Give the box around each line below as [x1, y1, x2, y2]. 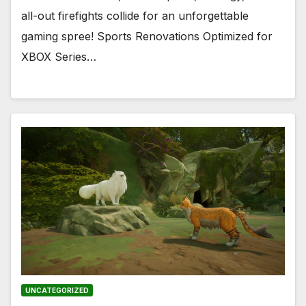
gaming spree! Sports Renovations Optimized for [21, 29, 273, 43]
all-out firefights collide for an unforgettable [21, 9, 249, 23]
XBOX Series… [21, 50, 96, 64]
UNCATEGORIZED [25, 286, 89, 294]
